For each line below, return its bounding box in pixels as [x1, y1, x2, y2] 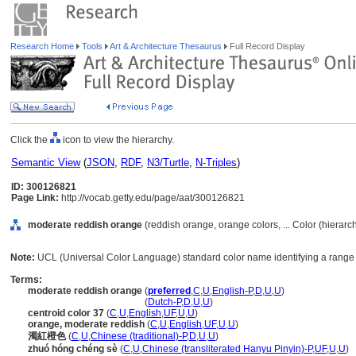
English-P [212, 285, 253, 296]
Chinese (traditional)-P [91, 331, 187, 342]
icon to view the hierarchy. [60, 134, 174, 145]
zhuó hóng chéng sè [28, 343, 118, 354]
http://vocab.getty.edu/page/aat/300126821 [59, 192, 245, 203]
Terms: [10, 274, 42, 285]
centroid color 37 [28, 308, 104, 319]
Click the [10, 134, 50, 145]
